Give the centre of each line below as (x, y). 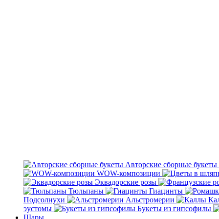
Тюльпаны (86, 191)
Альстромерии (150, 200)
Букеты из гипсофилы (174, 208)
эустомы (38, 208)
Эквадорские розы (126, 182)
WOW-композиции (129, 173)
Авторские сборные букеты (171, 164)
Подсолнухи (44, 200)
